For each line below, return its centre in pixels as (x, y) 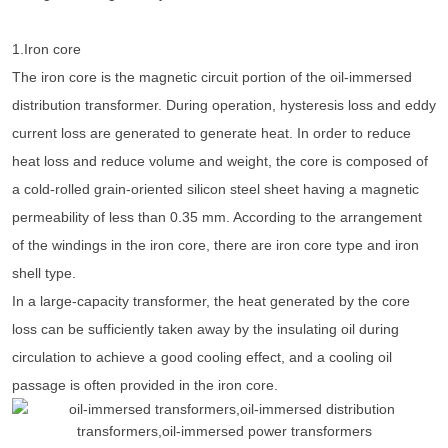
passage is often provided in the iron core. (145, 385)
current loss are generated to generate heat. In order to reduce (211, 133)
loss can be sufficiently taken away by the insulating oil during (205, 329)
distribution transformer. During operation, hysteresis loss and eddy (224, 105)
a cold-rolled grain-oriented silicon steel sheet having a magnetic (215, 189)
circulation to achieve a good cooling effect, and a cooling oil (202, 357)
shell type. (44, 273)
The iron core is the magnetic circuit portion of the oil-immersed (212, 77)
